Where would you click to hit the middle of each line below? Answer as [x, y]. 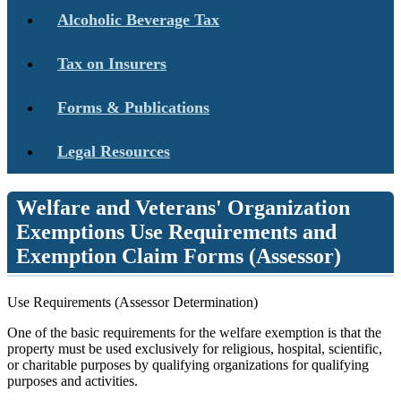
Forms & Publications [133, 107]
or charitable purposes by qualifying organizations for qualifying [188, 364]
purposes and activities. [73, 380]
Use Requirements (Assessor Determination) [132, 302]
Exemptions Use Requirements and [176, 231]
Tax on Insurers [112, 63]
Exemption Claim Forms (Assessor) [179, 256]
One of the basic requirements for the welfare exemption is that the [194, 332]
